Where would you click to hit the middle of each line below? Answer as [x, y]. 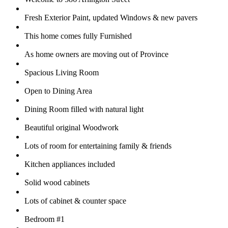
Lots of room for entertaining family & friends [98, 146]
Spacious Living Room [62, 72]
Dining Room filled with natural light [84, 109]
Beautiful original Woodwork [72, 127]
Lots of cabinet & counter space [75, 201]
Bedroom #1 [45, 219]
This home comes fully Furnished [78, 36]
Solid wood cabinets [57, 182]
